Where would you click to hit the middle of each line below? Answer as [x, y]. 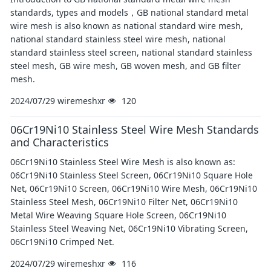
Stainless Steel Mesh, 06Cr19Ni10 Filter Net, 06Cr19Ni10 [124, 202]
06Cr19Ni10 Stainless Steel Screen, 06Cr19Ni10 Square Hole [132, 175]
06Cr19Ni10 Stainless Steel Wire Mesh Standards [135, 129]
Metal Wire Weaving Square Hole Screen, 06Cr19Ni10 [118, 215]
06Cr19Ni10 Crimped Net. [62, 242]
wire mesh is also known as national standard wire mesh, [127, 26]
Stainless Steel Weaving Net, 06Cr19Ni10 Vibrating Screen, [129, 228]
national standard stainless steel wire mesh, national [118, 39]
